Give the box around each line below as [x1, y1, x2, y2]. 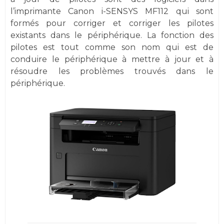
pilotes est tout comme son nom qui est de [10, 42, 213, 52]
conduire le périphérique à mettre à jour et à [10, 54, 213, 64]
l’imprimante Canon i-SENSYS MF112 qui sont [10, 6, 213, 16]
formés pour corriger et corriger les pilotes [10, 18, 213, 28]
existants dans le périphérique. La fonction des [10, 30, 213, 40]
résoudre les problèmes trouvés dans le [10, 66, 213, 76]
